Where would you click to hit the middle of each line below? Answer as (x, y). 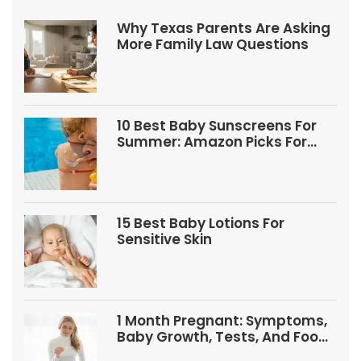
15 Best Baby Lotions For (201, 223)
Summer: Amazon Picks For (212, 141)
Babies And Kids (173, 158)
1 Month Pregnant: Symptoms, (222, 320)
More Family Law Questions (213, 44)
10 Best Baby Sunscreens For (217, 125)
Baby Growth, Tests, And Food (222, 336)
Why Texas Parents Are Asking (224, 28)
